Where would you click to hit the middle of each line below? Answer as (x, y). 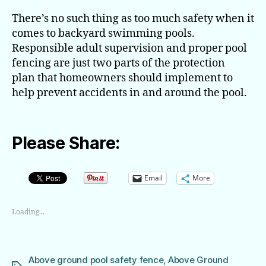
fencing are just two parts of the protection (118, 64)
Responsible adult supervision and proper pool (129, 49)
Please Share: (66, 143)
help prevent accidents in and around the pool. (129, 93)
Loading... (28, 213)
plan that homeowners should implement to (122, 78)
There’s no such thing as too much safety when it (133, 19)
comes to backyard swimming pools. (104, 34)
